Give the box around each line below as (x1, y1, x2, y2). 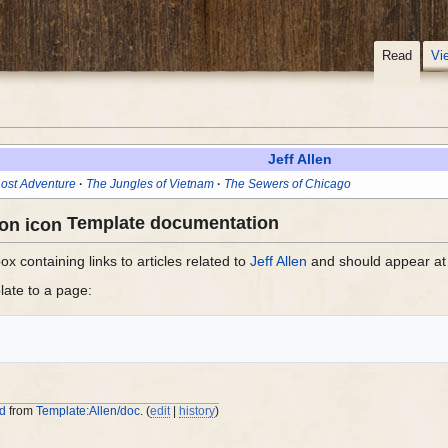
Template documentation (62, 213, 280, 234)
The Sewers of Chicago (223, 176, 351, 191)
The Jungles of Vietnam (85, 176, 214, 191)
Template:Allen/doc (36, 404, 141, 418)
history (179, 404, 216, 418)
